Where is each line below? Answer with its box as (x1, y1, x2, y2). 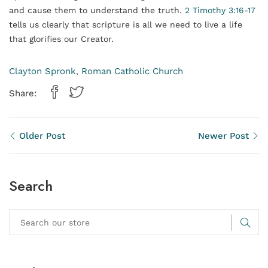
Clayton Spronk (9, 66, 76, 77)
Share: (9, 88, 36, 99)
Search (9, 175, 53, 197)
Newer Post (198, 130, 252, 142)
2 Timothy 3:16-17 (185, 5, 255, 15)
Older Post (16, 130, 65, 142)
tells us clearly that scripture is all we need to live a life (9, 20, 242, 29)
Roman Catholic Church (81, 66, 183, 77)
